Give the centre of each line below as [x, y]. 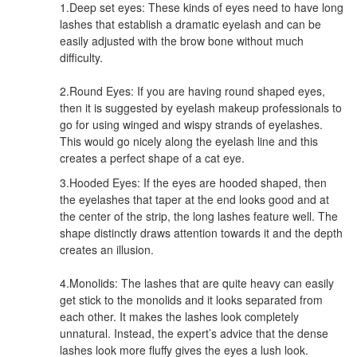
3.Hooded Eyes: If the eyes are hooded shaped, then [193, 182]
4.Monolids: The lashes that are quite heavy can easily [197, 282]
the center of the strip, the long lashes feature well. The [199, 216]
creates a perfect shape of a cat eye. [152, 157]
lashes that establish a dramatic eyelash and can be [190, 24]
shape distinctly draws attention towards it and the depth [201, 232]
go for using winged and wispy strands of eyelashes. [191, 124]
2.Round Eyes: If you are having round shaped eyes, [192, 90]
